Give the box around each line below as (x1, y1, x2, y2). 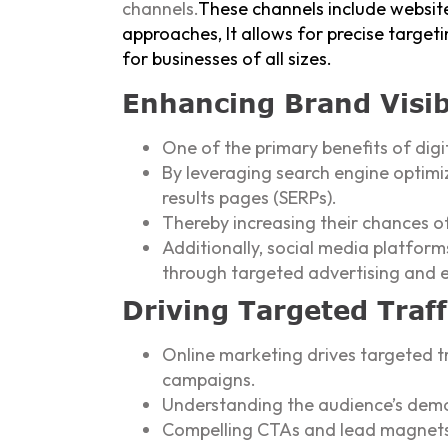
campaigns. (162, 367, 256, 391)
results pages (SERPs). (162, 185, 337, 209)
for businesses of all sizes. (122, 47, 332, 71)
